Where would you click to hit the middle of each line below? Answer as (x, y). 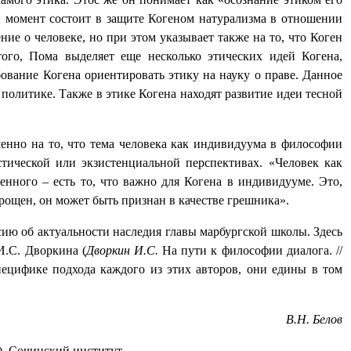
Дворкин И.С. (122, 251)
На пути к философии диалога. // (250, 251)
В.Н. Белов (314, 320)
